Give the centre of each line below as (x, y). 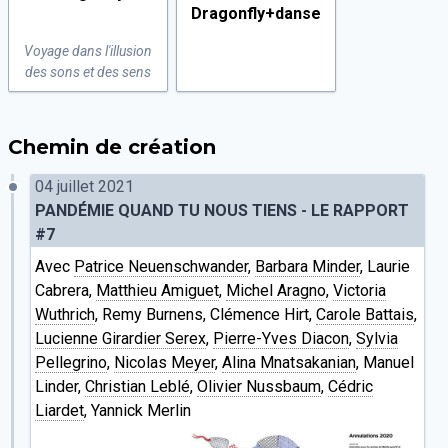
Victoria (359, 290)
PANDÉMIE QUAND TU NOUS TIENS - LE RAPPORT (222, 210)
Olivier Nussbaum (259, 386)
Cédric (350, 386)
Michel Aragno (276, 290)
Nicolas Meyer (164, 362)
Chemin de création (112, 147)
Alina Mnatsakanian (289, 362)
